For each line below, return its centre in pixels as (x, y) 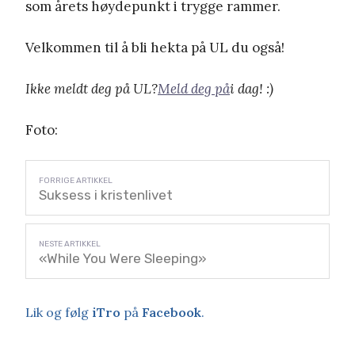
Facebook (172, 312)
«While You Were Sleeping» (123, 258)
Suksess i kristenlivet (106, 195)
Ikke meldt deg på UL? (92, 88)
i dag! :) (252, 88)
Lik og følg (59, 312)
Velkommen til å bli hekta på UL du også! (155, 47)
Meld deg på (194, 88)
